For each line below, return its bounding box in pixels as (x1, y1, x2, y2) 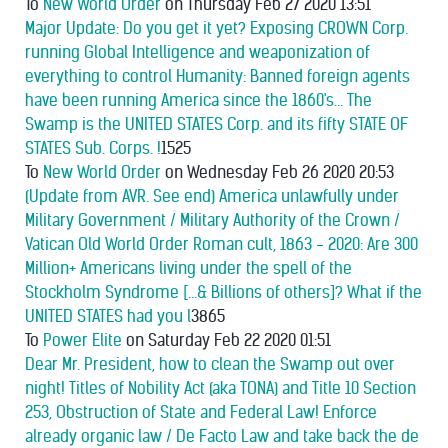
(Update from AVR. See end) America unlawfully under (25, 187, 399, 206)
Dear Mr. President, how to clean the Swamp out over (25, 355, 395, 374)
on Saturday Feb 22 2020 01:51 (122, 331, 331, 350)
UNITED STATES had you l (25, 307, 191, 326)
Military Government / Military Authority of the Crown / (25, 211, 400, 230)
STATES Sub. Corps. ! (25, 139, 161, 158)
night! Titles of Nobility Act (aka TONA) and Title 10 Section (25, 379, 416, 398)
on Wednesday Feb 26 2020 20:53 (161, 163, 394, 182)
